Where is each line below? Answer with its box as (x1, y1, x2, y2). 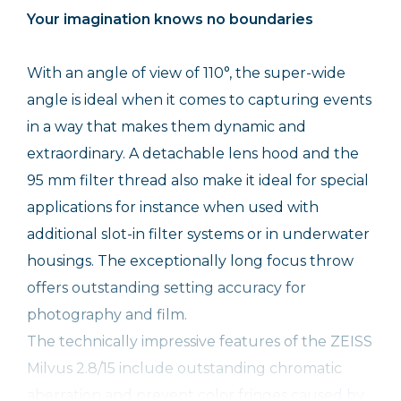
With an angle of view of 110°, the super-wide (27, 64, 346, 82)
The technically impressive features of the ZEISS (27, 333, 372, 351)
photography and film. (27, 306, 187, 324)
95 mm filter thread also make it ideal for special (27, 172, 369, 190)
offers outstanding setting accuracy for (27, 279, 306, 297)
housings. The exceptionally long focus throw (27, 252, 354, 270)
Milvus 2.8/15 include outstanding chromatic (27, 360, 342, 378)
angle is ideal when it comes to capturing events (27, 91, 371, 109)
